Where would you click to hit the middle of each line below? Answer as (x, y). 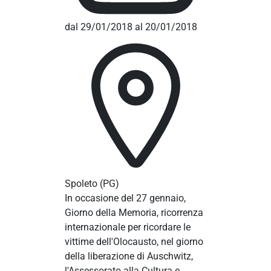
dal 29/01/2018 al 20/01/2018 (131, 27)
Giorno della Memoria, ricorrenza (134, 213)
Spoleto (81, 184)
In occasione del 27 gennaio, (125, 198)
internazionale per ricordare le (127, 227)
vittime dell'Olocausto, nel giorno (134, 242)
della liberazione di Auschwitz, (129, 256)
